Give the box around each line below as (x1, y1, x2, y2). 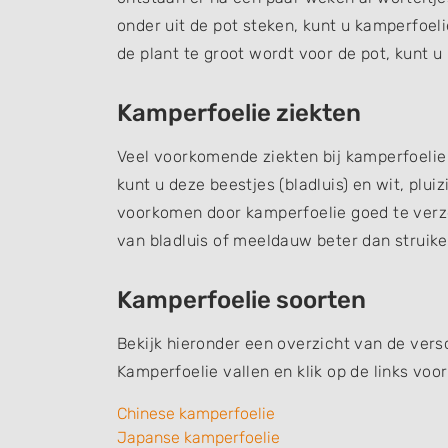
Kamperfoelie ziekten (117, 99, 361, 127)
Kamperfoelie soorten (117, 286, 366, 314)
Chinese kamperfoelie (117, 404, 275, 423)
